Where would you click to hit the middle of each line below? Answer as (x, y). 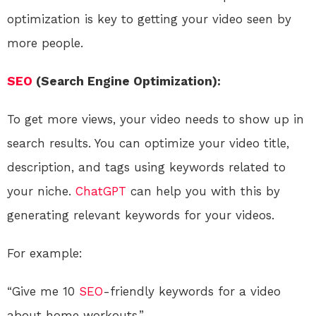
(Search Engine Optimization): (127, 81)
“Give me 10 (43, 291)
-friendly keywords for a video (192, 291)
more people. (45, 43)
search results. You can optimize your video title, (148, 143)
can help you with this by (203, 191)
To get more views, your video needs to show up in (156, 119)
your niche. (41, 191)
